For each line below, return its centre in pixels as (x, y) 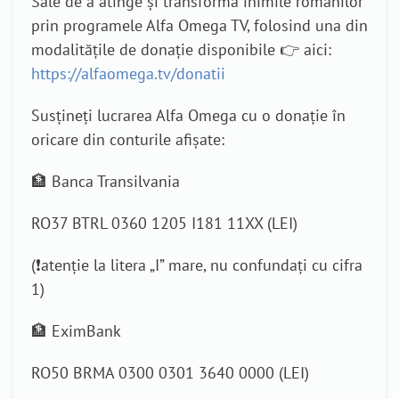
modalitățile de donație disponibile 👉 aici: (181, 50)
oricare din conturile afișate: (128, 140)
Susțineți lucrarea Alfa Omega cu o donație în (188, 116)
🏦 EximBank (76, 331)
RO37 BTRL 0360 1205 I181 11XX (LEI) (164, 224)
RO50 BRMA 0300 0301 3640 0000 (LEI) (170, 373)
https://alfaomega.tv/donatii (128, 74)
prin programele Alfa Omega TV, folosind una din (199, 26)
